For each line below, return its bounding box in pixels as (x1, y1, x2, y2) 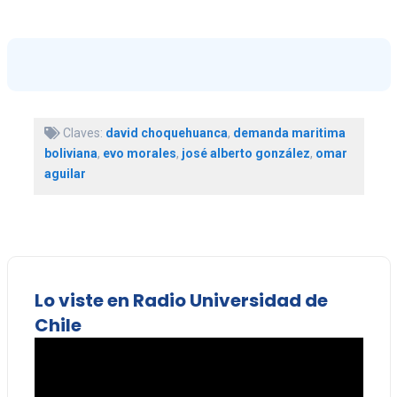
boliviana (43, 145, 97, 160)
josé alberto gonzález (181, 145, 310, 160)
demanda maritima (232, 125, 346, 140)
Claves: (59, 125, 105, 140)
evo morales (102, 145, 176, 160)
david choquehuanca (105, 125, 228, 140)
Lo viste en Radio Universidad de (34, 287, 328, 313)
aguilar (43, 166, 86, 181)
